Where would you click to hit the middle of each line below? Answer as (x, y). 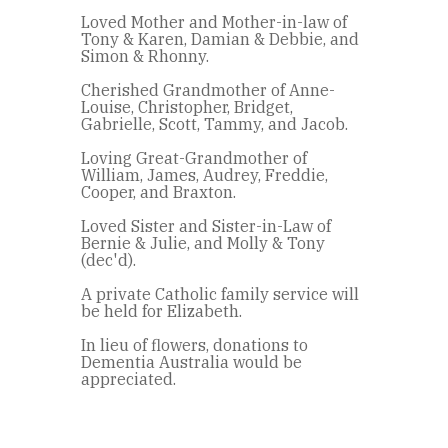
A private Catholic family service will (220, 293)
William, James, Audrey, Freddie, (204, 174)
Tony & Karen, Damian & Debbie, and (220, 38)
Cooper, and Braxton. (158, 191)
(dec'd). (108, 259)
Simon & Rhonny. (145, 55)
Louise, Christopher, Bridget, (187, 106)
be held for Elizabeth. (161, 310)
